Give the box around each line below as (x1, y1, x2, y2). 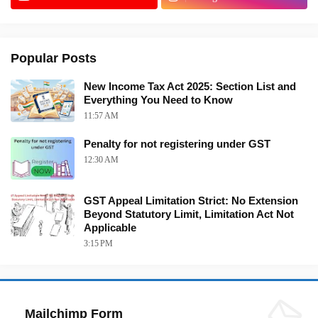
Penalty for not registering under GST (84, 137, 270, 150)
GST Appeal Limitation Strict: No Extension (84, 194, 298, 207)
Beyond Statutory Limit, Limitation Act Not (84, 207, 294, 220)
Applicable (84, 221, 136, 234)
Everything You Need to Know (84, 93, 233, 106)
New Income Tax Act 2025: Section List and (84, 79, 296, 92)
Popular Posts (11, 50, 97, 65)
